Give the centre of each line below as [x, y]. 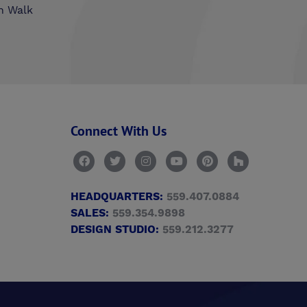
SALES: [90, 213]
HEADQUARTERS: [117, 197]
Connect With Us [119, 131]
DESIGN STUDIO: [115, 230]
